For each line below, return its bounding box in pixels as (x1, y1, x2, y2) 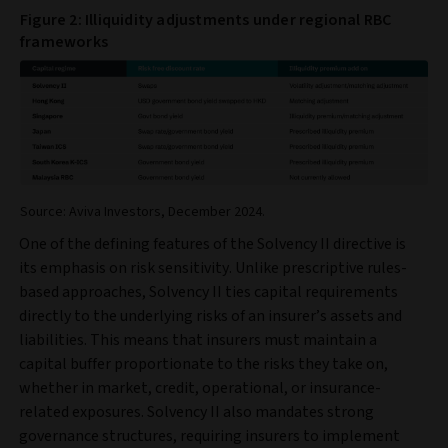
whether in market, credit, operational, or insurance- (19, 377, 381, 400)
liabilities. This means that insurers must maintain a (19, 329, 377, 352)
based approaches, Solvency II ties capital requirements (19, 281, 398, 304)
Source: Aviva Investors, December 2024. (20, 202, 265, 223)
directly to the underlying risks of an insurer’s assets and (19, 305, 402, 328)
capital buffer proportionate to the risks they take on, (19, 353, 388, 376)
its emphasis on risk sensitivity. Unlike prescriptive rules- (19, 257, 407, 280)
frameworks (20, 31, 108, 54)
